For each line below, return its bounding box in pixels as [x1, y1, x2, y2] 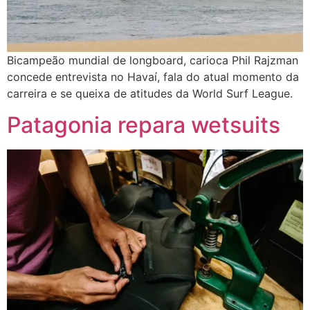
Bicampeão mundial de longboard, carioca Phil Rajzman [7, 53, 298, 68]
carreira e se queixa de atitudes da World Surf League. [7, 86, 293, 101]
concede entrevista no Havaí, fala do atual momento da [7, 70, 299, 84]
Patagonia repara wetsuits [7, 111, 280, 138]
